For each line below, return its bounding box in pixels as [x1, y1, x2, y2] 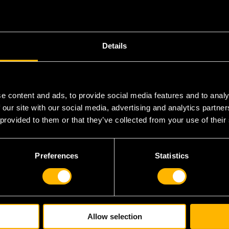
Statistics [155, 151, 189, 161]
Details [102, 41, 127, 51]
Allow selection [87, 212, 142, 221]
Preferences [35, 151, 79, 161]
